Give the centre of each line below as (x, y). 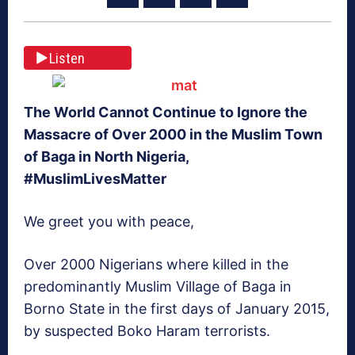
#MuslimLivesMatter (95, 179)
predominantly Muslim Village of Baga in (158, 287)
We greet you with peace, (109, 222)
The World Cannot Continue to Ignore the (166, 113)
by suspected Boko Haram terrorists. (147, 331)
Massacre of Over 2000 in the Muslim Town (173, 135)
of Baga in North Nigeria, (106, 157)
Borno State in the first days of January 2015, (177, 309)
